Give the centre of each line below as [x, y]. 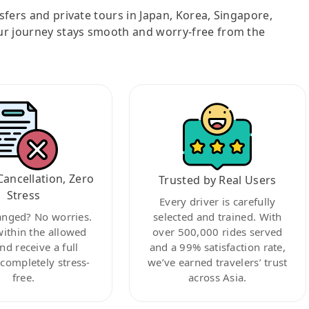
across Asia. [218, 277]
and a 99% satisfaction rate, [218, 247]
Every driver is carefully [218, 201]
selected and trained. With [217, 216]
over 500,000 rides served [218, 231]
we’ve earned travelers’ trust [217, 262]
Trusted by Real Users [217, 180]
